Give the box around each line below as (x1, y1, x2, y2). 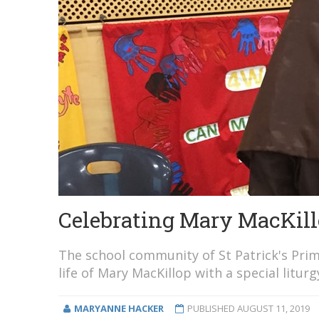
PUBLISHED (187, 301, 237, 315)
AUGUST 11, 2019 (236, 301, 310, 315)
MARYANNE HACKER (73, 301, 164, 315)
